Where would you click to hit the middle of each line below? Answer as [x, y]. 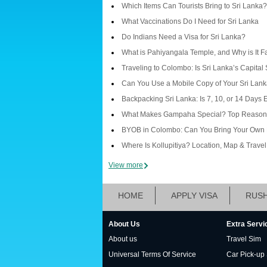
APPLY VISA [194, 195]
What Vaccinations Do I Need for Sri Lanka [190, 21]
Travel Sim [244, 239]
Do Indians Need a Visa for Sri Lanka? [184, 37]
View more [126, 165]
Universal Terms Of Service [152, 254]
